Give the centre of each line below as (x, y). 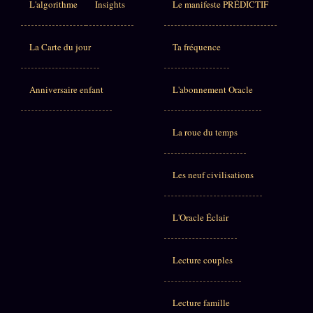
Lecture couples (203, 260)
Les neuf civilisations (213, 174)
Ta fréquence (197, 46)
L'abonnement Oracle (213, 89)
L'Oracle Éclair (201, 217)
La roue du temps (205, 132)
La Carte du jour (60, 46)
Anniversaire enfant (66, 89)
